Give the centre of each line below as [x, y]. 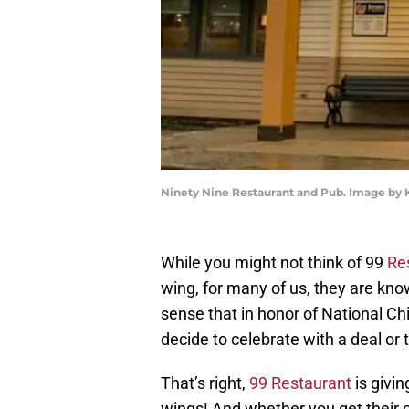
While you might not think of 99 [274, 263]
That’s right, [205, 383]
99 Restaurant [300, 383]
